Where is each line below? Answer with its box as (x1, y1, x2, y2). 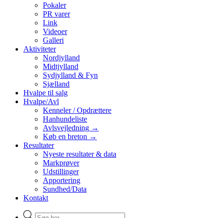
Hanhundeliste (43, 114, 87, 123)
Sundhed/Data (43, 184, 87, 193)
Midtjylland (43, 62, 78, 71)
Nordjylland (43, 53, 80, 62)
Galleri (43, 36, 64, 44)
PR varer (43, 9, 70, 18)
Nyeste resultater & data (43, 149, 116, 158)
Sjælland (43, 79, 70, 88)
